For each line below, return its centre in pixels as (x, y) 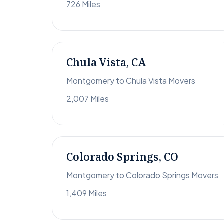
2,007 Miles (88, 99)
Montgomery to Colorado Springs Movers (142, 175)
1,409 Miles (87, 193)
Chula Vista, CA (106, 63)
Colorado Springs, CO (122, 157)
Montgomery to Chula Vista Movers (131, 81)
